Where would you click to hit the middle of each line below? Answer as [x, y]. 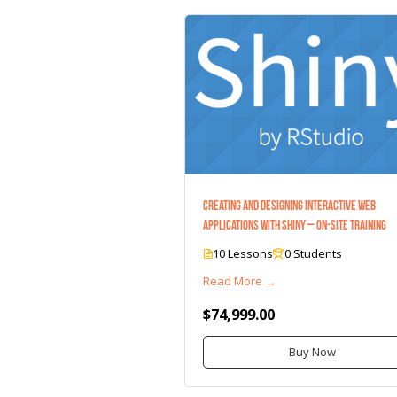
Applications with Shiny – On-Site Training [295, 226]
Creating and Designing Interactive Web [289, 206]
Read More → [240, 281]
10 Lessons [243, 254]
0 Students [313, 254]
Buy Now [313, 352]
